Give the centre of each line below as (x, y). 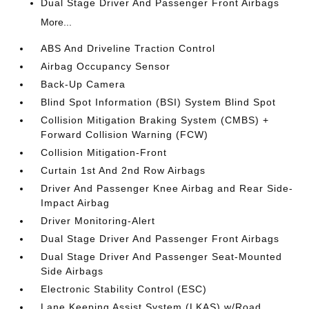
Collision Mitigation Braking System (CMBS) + (155, 120)
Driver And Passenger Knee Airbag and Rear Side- (167, 188)
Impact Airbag (76, 202)
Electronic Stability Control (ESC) (124, 289)
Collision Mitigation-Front (104, 152)
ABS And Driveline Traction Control (128, 48)
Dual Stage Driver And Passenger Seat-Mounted (162, 256)
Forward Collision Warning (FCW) (125, 134)
